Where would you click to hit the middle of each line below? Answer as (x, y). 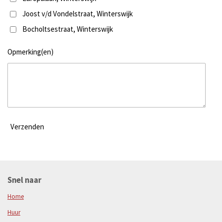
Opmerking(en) (30, 52)
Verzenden (27, 126)
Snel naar (25, 180)
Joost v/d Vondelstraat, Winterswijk (77, 13)
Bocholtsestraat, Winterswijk (67, 29)
